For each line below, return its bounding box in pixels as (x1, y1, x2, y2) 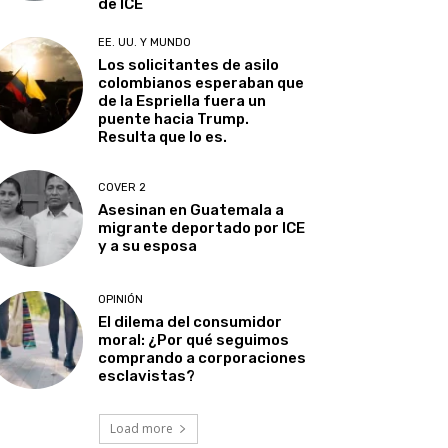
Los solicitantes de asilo (98, 56, 280, 75)
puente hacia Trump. (98, 110, 250, 129)
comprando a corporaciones (98, 349, 307, 368)
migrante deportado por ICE (98, 219, 306, 238)
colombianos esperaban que (98, 74, 305, 93)
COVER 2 (98, 181, 147, 195)
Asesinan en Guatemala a (98, 201, 285, 220)
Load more (109, 419, 173, 437)
